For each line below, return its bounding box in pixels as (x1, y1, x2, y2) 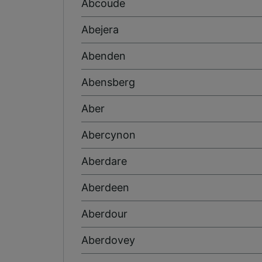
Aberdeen (81, 181, 129, 194)
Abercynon (81, 128, 136, 141)
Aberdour (81, 207, 127, 220)
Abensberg (81, 75, 135, 88)
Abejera (81, 23, 119, 36)
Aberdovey (81, 233, 135, 246)
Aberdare (81, 154, 127, 167)
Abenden (81, 49, 126, 62)
